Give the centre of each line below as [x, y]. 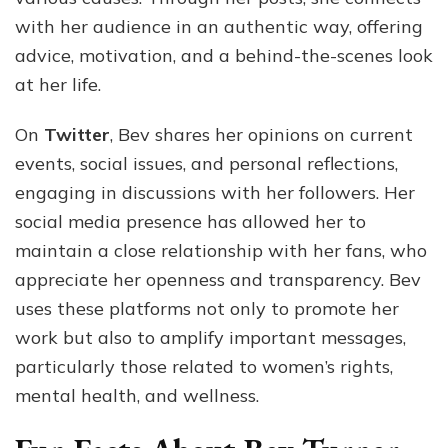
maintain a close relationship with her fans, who [221, 250]
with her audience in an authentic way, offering [219, 26]
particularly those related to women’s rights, [204, 366]
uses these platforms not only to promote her [207, 308]
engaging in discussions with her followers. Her [215, 192]
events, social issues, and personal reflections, [206, 163]
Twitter [77, 134]
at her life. [58, 84]
